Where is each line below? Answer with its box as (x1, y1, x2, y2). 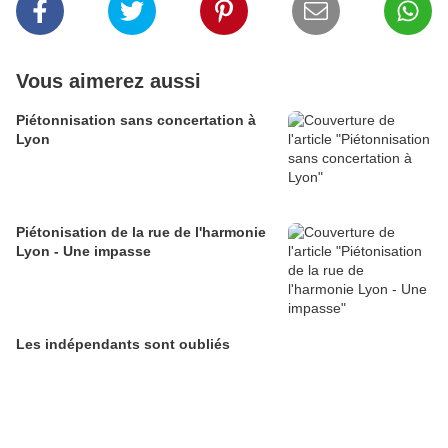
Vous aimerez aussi (16, 70, 201, 93)
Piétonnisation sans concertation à (16, 112, 256, 129)
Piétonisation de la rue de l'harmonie (16, 224, 266, 241)
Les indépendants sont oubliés (16, 336, 230, 353)
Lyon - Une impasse (16, 243, 151, 260)
